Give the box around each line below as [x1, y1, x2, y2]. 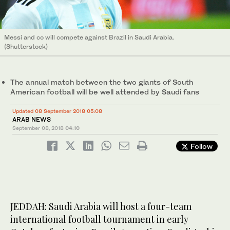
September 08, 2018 [12, 125, 64, 131]
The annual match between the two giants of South [10, 78, 193, 87]
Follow [188, 142, 213, 151]
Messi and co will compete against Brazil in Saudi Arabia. [4, 33, 174, 42]
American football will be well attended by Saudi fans [10, 87, 199, 97]
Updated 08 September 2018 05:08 [12, 108, 102, 114]
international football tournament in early [10, 213, 188, 226]
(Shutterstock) [4, 43, 48, 51]
